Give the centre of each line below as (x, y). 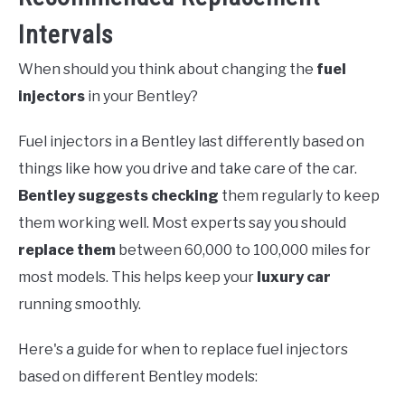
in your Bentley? (141, 97)
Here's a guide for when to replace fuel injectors (183, 350)
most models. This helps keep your (137, 278)
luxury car (294, 278)
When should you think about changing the (167, 70)
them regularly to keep (299, 196)
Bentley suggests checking (118, 196)
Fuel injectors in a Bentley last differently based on (191, 142)
